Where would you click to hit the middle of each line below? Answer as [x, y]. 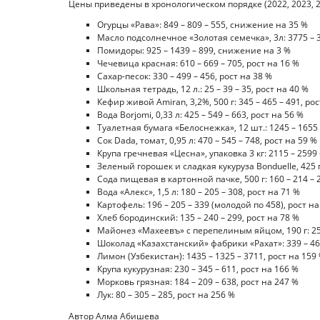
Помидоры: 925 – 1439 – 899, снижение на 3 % [194, 51]
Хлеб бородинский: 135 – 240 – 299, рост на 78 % [198, 218]
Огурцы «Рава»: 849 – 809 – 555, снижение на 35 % [202, 25]
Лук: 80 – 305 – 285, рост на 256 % [166, 295]
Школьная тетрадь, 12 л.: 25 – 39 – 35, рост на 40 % [203, 89]
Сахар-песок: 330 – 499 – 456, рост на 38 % [185, 76]
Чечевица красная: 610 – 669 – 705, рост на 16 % [198, 64]
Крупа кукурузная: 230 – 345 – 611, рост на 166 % [198, 269]
